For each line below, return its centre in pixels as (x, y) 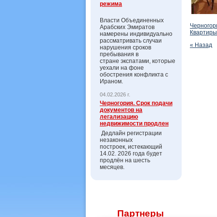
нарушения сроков (125, 47)
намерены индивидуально (136, 34)
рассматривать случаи (131, 41)
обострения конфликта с (134, 75)
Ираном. (111, 81)
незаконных (116, 140)
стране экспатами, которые (138, 61)
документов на (121, 110)
